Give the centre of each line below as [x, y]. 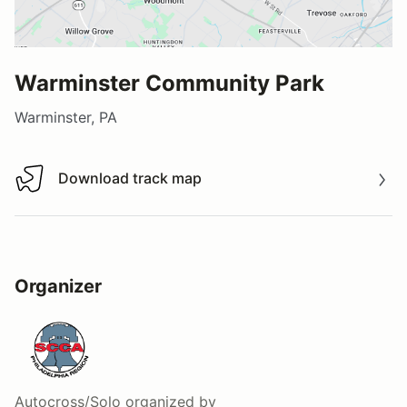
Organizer [58, 286]
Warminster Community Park [169, 83]
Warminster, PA [66, 117]
